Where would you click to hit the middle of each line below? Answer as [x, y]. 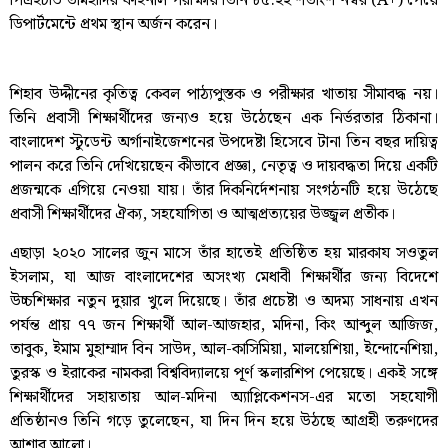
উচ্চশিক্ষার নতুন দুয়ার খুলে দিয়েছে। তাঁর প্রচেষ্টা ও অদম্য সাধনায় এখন [224, 301]
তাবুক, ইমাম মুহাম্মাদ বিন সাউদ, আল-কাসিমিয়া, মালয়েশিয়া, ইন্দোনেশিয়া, [224, 349]
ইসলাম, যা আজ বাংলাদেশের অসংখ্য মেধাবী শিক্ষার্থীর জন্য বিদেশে [224, 277]
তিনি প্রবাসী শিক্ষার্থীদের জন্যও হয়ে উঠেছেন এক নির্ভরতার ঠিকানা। [224, 119]
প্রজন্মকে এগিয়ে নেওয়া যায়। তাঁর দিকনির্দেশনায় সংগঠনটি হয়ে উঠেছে [224, 191]
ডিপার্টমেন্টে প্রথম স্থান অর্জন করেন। [113, 24]
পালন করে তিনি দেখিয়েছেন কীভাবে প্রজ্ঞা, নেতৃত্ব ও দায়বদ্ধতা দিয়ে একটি [224, 167]
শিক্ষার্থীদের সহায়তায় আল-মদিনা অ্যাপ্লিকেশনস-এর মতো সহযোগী [224, 397]
